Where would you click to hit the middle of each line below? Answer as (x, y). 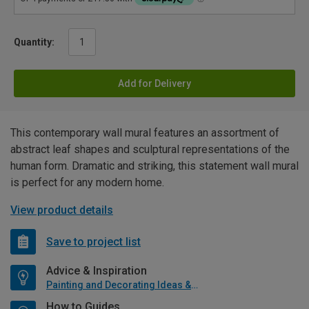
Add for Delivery (154, 84)
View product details (62, 210)
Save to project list (93, 241)
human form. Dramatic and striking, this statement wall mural (154, 166)
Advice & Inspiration (97, 271)
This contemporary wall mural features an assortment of (145, 133)
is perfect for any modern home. (87, 183)
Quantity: (34, 42)
